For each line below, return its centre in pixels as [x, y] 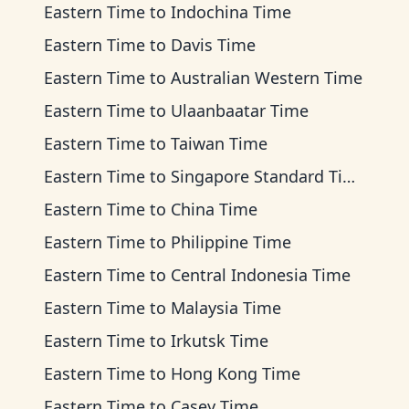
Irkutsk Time [220, 341]
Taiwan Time [219, 143]
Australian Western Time [267, 78]
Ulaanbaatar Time [240, 110]
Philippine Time [231, 242]
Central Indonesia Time [261, 275]
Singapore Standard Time [257, 176]
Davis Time [213, 45]
